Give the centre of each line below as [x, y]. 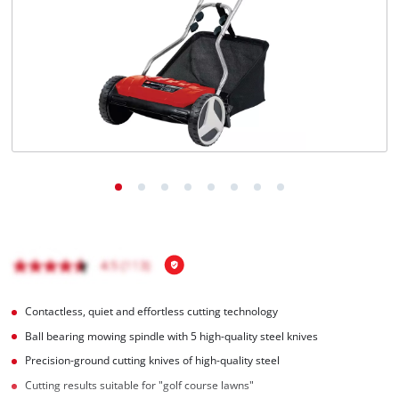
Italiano [67, 49]
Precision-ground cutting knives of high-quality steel [153, 361]
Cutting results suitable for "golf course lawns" [140, 386]
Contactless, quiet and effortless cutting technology [152, 311]
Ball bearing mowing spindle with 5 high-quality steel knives [172, 336]
